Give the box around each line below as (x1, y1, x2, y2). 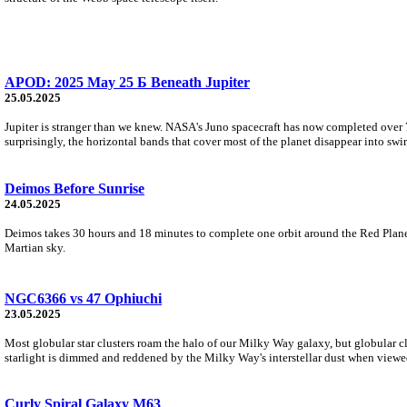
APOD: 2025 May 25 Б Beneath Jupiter (5, 74, 250, 90)
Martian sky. (5, 240, 65, 254)
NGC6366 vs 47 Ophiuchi (5, 290, 162, 306)
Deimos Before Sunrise (5, 180, 144, 196)
